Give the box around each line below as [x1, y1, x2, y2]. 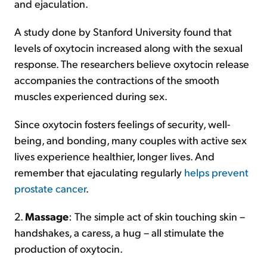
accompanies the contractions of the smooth [14, 73, 219, 86]
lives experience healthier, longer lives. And [14, 149, 215, 163]
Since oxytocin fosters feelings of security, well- [14, 117, 230, 131]
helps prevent [184, 165, 249, 179]
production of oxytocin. [14, 241, 123, 255]
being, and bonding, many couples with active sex [14, 133, 247, 147]
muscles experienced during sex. [14, 89, 167, 103]
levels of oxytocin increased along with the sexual [14, 41, 243, 54]
